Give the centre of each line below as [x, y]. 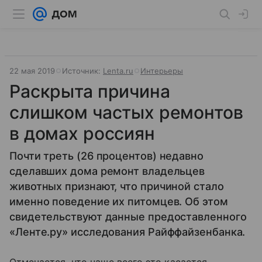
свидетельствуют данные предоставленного [128, 217]
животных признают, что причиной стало [117, 186]
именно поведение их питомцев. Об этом [119, 201]
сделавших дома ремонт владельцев [107, 171]
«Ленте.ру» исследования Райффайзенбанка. [127, 232]
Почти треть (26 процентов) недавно [106, 156]
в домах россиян [82, 133]
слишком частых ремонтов [126, 112]
